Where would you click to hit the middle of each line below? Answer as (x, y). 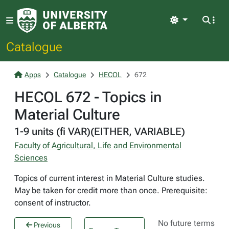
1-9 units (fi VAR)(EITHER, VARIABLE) (100, 131)
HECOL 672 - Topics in (88, 97)
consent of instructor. (53, 203)
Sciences (31, 158)
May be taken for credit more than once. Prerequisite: (111, 190)
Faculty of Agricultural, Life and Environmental (98, 145)
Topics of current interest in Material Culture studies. (110, 178)
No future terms (187, 223)
